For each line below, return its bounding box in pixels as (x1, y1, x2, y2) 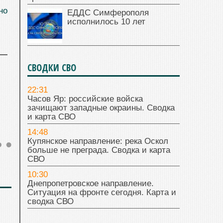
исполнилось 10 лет (67, 17, 145, 27)
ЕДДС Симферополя (67, 8, 149, 18)
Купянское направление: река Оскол (27, 136, 168, 146)
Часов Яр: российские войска (27, 94, 143, 104)
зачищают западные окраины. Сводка (27, 103, 175, 113)
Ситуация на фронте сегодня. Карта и (27, 188, 176, 198)
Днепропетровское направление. (27, 179, 154, 189)
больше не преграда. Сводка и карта (27, 145, 170, 155)
